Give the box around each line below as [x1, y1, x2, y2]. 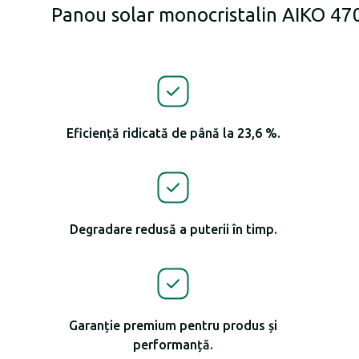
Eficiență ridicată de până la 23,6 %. [66, 126, 280, 140]
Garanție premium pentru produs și [69, 318, 277, 333]
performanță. [133, 337, 213, 352]
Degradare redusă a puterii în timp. [69, 222, 277, 236]
